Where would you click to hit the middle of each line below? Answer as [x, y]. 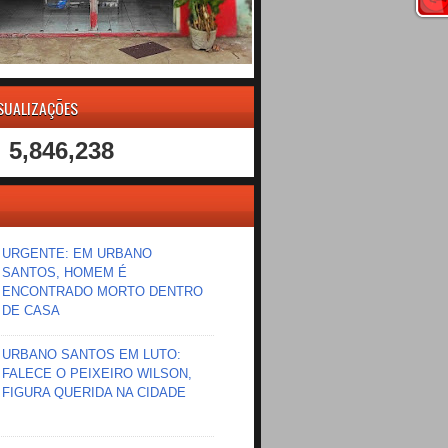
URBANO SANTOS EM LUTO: [92, 355]
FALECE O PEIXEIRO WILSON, [97, 374]
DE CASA [31, 311]
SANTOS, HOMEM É [65, 273]
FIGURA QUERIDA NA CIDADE [94, 393]
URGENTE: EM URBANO [77, 254]
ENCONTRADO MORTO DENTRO [103, 292]
